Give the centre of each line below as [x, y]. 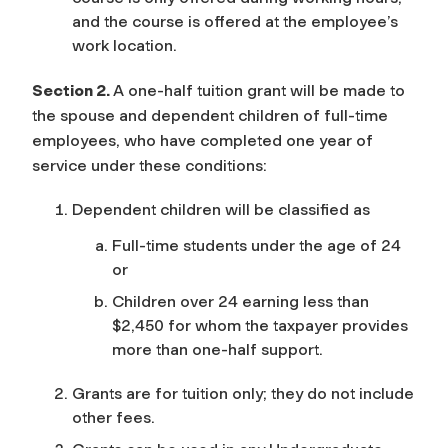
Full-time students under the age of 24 [256, 245]
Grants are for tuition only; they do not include [243, 393]
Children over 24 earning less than [240, 301]
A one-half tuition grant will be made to [259, 90]
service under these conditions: [151, 165]
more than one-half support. [219, 349]
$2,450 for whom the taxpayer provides [260, 325]
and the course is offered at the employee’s [235, 21]
